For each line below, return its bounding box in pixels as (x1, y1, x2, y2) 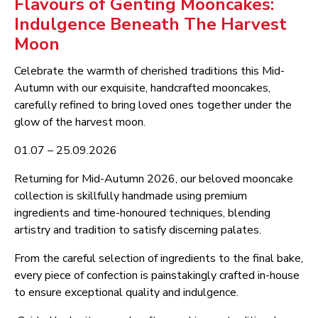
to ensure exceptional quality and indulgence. (14, 285, 238, 301)
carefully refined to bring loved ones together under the (14, 97, 292, 114)
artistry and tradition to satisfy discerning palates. (14, 222, 264, 238)
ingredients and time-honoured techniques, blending (14, 205, 270, 221)
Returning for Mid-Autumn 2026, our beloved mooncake (14, 171, 293, 187)
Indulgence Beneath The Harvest (14, 13, 287, 36)
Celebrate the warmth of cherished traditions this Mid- (14, 63, 285, 79)
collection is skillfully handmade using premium (14, 188, 247, 204)
